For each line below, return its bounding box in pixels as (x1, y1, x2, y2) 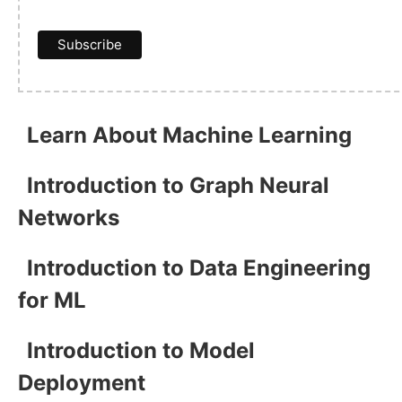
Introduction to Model (27, 336, 255, 363)
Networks (18, 204, 119, 231)
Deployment (18, 369, 145, 396)
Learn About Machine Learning (27, 121, 352, 148)
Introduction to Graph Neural (27, 171, 329, 198)
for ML (18, 286, 86, 313)
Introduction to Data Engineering (27, 254, 371, 281)
